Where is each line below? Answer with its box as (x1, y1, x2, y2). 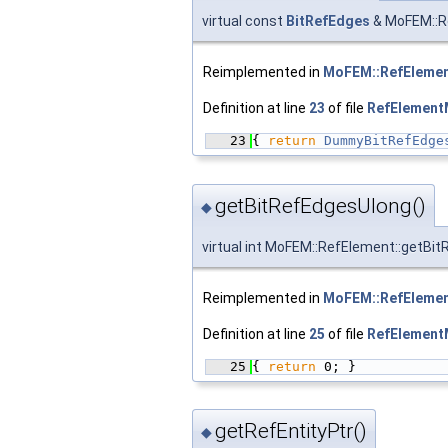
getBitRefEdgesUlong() (215, 193, 426, 218)
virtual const (202, 13, 286, 30)
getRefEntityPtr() (215, 419, 367, 444)
